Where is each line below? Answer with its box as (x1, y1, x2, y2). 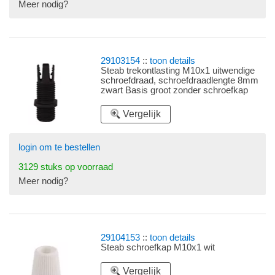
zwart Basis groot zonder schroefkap (101, 85, 249, 96)
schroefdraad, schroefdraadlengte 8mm (101, 76, 259, 86)
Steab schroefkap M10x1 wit (101, 242, 215, 253)
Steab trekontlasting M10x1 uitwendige (101, 66, 255, 76)
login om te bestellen (18, 142, 100, 153)
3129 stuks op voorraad (18, 162, 113, 172)
